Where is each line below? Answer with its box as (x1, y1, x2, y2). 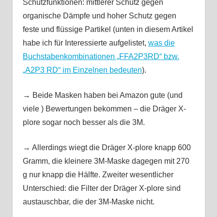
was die (148, 38, 175, 47)
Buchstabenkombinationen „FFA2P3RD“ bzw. (22, 52, 179, 61)
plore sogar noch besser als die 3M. (22, 118, 145, 126)
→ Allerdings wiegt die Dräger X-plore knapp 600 (22, 143, 191, 152)
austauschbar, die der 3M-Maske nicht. (22, 197, 155, 206)
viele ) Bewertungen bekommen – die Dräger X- (22, 104, 186, 113)
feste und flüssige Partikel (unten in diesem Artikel (22, 25, 193, 33)
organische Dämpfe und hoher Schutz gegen (22, 11, 176, 20)
